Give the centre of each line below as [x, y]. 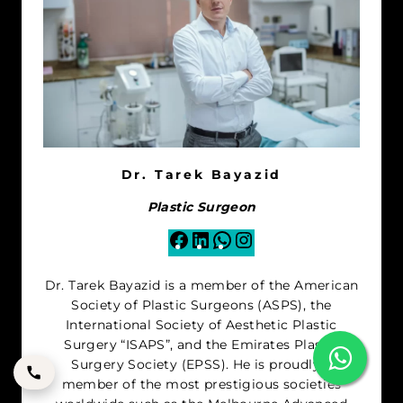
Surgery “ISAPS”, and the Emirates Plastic [201, 344]
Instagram [288, 239]
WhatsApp [267, 239]
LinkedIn [239, 239]
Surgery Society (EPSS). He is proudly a [201, 364]
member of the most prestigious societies [201, 384]
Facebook [221, 239]
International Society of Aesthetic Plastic [201, 324]
